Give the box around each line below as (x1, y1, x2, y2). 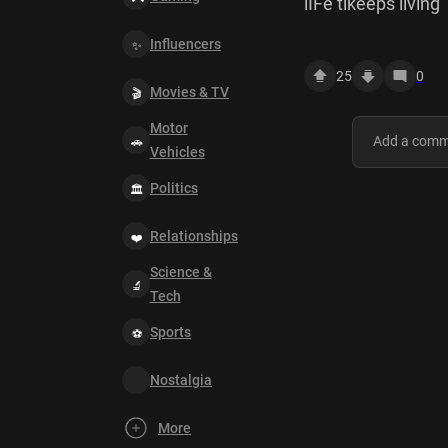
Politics (150, 180, 198, 196)
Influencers (150, 36, 221, 52)
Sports (150, 324, 191, 340)
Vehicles (149, 144, 205, 160)
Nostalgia (150, 372, 212, 388)
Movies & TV (150, 84, 229, 100)
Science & (149, 264, 212, 280)
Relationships (150, 228, 238, 244)
